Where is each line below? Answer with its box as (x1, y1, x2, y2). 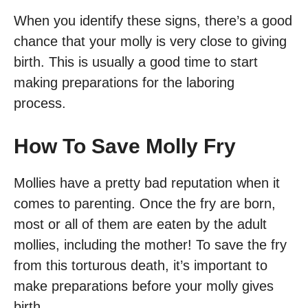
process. (14, 96, 70, 111)
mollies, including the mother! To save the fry (14, 237, 287, 253)
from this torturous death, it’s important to (14, 258, 267, 274)
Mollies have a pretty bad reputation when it (14, 175, 280, 191)
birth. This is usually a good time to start (14, 54, 258, 70)
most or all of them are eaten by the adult (14, 217, 267, 232)
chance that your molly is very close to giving (14, 34, 287, 49)
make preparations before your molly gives (14, 278, 274, 294)
